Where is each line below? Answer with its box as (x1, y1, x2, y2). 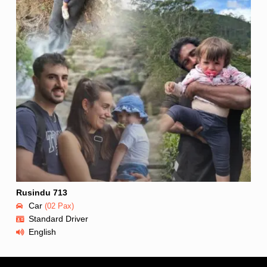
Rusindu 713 (16, 187, 67, 197)
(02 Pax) (42, 201, 74, 210)
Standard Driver (29, 213, 88, 223)
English (29, 226, 56, 237)
